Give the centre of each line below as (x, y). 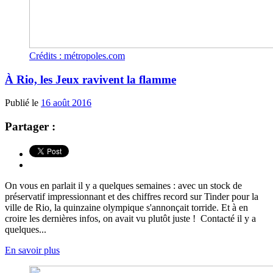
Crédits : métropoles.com (77, 55)
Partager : (30, 126)
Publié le (23, 103)
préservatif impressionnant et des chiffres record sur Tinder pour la (132, 196)
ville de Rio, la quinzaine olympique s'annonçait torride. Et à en (126, 207)
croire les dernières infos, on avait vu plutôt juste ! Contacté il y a (130, 218)
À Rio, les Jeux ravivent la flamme (90, 79)
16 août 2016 (66, 103)
